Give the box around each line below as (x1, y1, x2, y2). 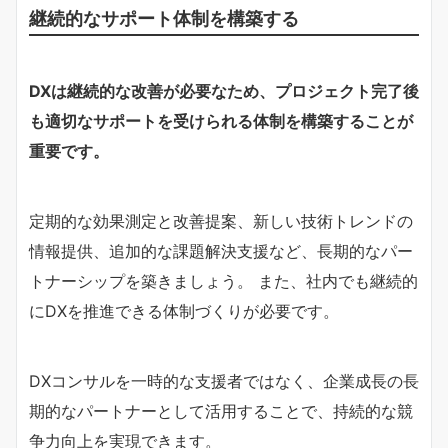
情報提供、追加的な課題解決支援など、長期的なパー (29, 240, 413, 261)
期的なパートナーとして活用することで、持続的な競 (29, 400, 413, 421)
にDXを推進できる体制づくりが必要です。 (29, 300, 339, 321)
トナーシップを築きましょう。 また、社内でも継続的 (29, 270, 418, 291)
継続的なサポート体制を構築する (29, 6, 299, 29)
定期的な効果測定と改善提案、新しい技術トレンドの (29, 210, 413, 231)
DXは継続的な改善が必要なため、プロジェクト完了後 (29, 80, 419, 101)
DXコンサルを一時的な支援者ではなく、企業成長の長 (29, 370, 419, 391)
